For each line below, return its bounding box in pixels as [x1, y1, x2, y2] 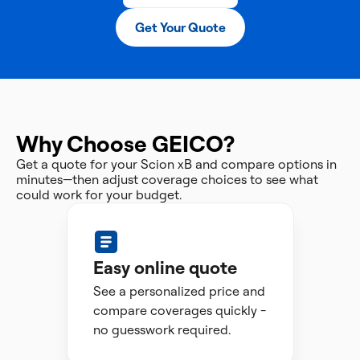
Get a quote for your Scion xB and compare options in [16, 156, 337, 172]
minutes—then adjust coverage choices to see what [16, 171, 318, 187]
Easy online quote [92, 256, 237, 279]
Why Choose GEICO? [16, 129, 235, 157]
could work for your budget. [16, 186, 182, 202]
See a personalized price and [92, 283, 265, 299]
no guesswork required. [92, 321, 231, 337]
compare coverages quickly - [92, 302, 266, 318]
